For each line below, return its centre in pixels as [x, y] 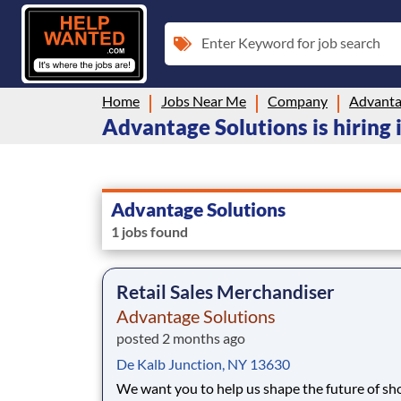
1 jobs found [149, 231]
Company [298, 100]
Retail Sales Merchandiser [226, 291]
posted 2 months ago [181, 337]
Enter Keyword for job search [291, 42]
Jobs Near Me [204, 100]
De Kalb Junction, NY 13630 [203, 363]
